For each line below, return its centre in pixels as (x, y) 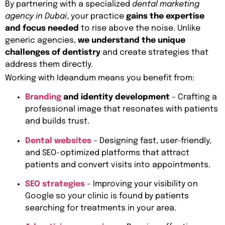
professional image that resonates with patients (122, 109)
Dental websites (58, 141)
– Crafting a (193, 97)
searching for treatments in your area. (101, 208)
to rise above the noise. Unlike (140, 29)
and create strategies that (154, 53)
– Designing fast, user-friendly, (151, 141)
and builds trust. (57, 122)
